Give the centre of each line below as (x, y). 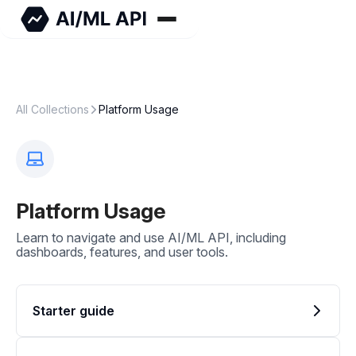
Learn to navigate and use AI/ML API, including (151, 238)
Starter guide (74, 311)
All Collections (52, 109)
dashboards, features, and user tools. (122, 252)
